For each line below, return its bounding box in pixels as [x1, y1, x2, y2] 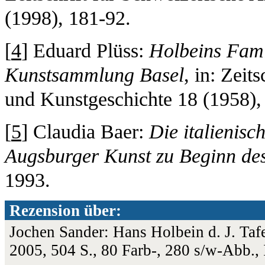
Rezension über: [9, 201, 121, 219]
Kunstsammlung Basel [5, 63, 184, 86]
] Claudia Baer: [21, 120, 149, 143]
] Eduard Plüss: [21, 39, 149, 62]
